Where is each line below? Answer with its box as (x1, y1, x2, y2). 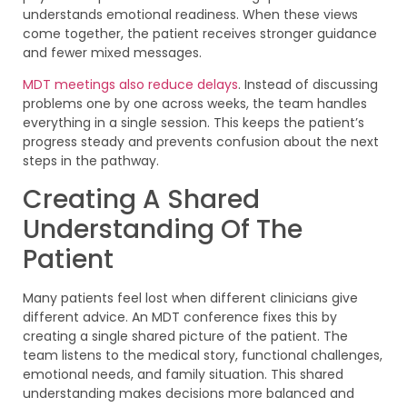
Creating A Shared (23, 181, 260, 217)
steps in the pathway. (23, 152, 159, 171)
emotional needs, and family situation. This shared (23, 364, 343, 383)
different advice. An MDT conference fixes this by (23, 307, 337, 326)
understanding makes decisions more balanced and (23, 383, 354, 402)
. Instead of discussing (238, 75, 378, 94)
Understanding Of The (23, 211, 303, 247)
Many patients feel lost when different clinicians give (23, 288, 358, 307)
